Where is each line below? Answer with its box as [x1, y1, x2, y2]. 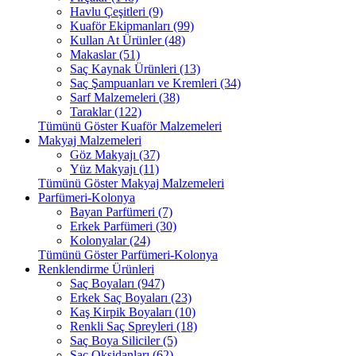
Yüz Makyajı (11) [70, 162, 159, 176]
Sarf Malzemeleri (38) [70, 91, 180, 104]
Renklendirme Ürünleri [38, 262, 154, 276]
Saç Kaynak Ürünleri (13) [70, 62, 200, 75]
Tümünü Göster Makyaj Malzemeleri [38, 176, 224, 190]
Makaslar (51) [70, 48, 140, 61]
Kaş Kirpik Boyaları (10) [70, 305, 195, 319]
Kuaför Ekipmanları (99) [70, 19, 194, 33]
